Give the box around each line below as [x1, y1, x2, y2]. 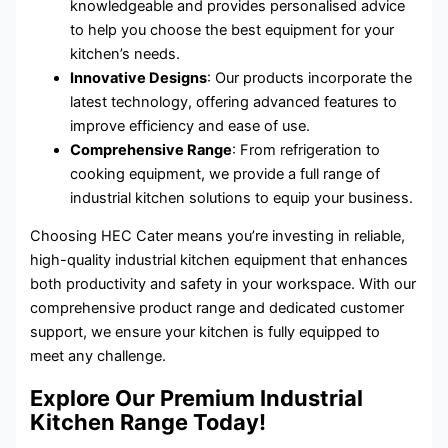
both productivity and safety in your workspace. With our [30, 275, 417, 294]
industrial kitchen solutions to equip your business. [70, 188, 414, 207]
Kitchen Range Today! [30, 409, 267, 436]
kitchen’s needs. [70, 44, 181, 63]
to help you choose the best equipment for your [70, 20, 395, 39]
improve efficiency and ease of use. [70, 116, 311, 135]
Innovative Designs [70, 68, 208, 87]
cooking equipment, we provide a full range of [70, 164, 381, 183]
